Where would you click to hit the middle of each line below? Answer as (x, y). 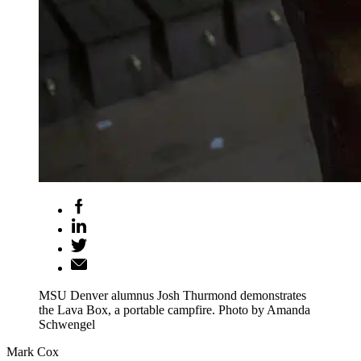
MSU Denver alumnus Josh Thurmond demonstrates (172, 295)
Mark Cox (33, 352)
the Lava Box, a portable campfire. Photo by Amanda (174, 310)
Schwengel (67, 324)
